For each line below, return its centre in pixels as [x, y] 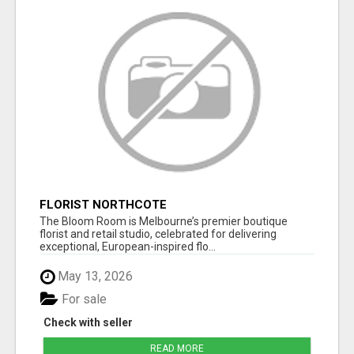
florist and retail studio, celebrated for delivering [158, 234]
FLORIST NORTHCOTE [103, 205]
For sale [83, 299]
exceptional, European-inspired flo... [128, 247]
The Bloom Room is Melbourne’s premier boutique [164, 222]
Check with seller [88, 322]
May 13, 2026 [94, 277]
